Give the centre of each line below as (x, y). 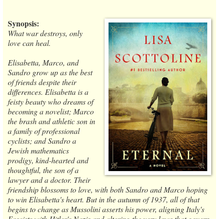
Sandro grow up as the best (50, 72)
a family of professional (44, 131)
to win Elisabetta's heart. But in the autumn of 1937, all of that (104, 199)
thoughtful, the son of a (43, 170)
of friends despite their (42, 82)
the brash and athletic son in (52, 121)
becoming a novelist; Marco (51, 111)
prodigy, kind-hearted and (48, 160)
